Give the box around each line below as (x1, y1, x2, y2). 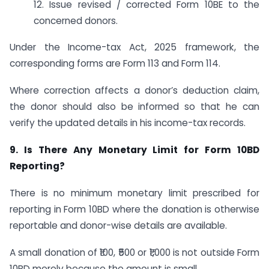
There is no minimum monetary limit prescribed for (10, 186, 259, 199)
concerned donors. (34, 14, 118, 27)
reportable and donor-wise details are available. (10, 219, 227, 232)
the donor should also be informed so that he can (10, 100, 259, 113)
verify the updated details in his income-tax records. (10, 116, 246, 130)
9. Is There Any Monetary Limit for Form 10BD (10, 143, 259, 156)
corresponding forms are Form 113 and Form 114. (10, 57, 220, 70)
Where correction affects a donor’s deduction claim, (10, 84, 259, 97)
